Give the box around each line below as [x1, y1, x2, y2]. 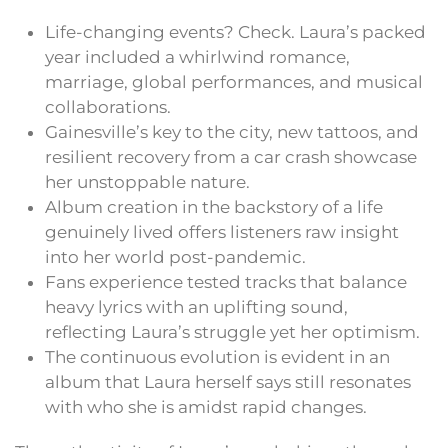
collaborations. [45, 97, 171, 118]
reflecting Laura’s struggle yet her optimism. [45, 322, 420, 343]
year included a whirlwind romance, [45, 47, 350, 68]
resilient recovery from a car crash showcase [45, 147, 417, 168]
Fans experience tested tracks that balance [45, 272, 407, 293]
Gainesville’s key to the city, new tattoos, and [45, 122, 419, 143]
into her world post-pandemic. [45, 247, 306, 268]
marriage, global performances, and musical [45, 72, 423, 93]
